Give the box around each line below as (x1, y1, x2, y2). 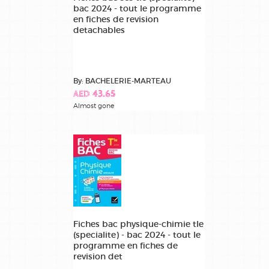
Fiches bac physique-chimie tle (73, 218, 204, 229)
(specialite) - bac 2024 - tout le (73, 229, 201, 240)
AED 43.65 (73, 89, 115, 100)
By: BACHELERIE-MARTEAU (73, 76, 171, 85)
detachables (73, 24, 125, 35)
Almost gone (73, 101, 114, 110)
